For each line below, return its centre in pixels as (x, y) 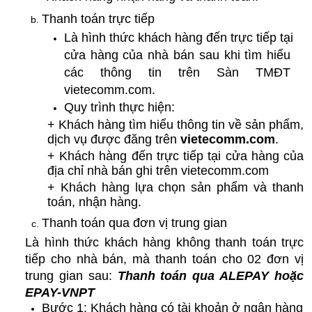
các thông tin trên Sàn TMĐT (177, 73)
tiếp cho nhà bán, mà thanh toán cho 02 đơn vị (164, 259)
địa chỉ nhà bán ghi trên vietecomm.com (158, 170)
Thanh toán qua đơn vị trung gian (134, 223)
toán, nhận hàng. (94, 202)
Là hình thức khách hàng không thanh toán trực (164, 243)
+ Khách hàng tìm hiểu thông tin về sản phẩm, (175, 125)
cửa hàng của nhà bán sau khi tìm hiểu (177, 55)
